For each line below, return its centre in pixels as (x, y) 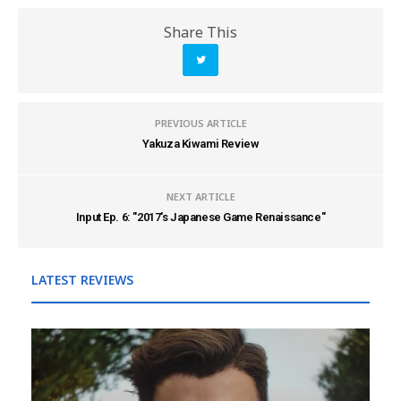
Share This (200, 32)
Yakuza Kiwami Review (200, 144)
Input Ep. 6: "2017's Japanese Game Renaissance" (200, 217)
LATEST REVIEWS (82, 280)
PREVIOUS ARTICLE (200, 123)
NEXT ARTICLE (200, 196)
